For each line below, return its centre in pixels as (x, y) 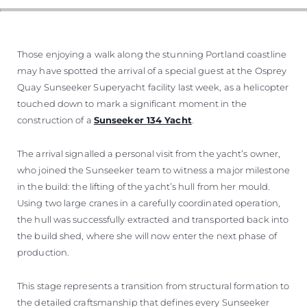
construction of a (56, 120)
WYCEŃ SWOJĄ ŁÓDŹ (153, 17)
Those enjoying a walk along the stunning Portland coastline (152, 54)
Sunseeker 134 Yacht (143, 120)
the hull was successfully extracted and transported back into (153, 219)
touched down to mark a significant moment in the (132, 103)
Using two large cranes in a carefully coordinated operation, (149, 202)
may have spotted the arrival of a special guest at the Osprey (152, 70)
